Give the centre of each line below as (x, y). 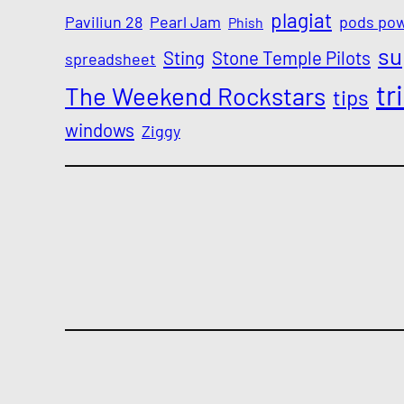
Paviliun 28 (104, 22)
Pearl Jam (185, 22)
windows (100, 130)
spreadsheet (110, 59)
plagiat (301, 20)
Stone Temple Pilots (291, 58)
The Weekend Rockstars (195, 96)
